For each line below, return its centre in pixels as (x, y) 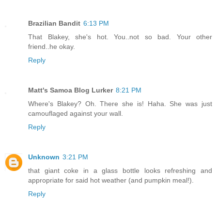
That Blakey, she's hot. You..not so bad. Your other (120, 37)
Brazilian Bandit (54, 23)
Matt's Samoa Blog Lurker (70, 90)
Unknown (44, 157)
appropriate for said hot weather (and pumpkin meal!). (111, 180)
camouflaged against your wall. (76, 114)
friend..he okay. (52, 47)
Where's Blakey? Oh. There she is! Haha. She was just (120, 104)
